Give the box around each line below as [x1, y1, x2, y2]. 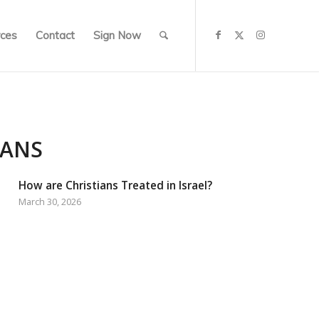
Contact [36, 28, 75, 42]
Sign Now [93, 28, 142, 42]
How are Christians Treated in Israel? [19, 178, 213, 193]
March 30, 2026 [19, 196, 82, 208]
